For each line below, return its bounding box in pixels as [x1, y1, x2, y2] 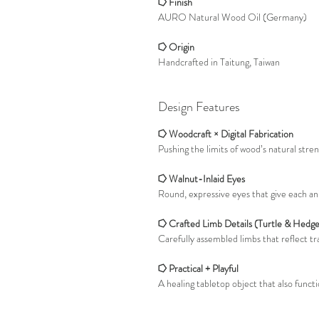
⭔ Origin [158, 40, 194, 54]
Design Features [158, 98, 240, 116]
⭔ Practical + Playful [158, 261, 239, 276]
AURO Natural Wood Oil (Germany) [158, 10, 307, 24]
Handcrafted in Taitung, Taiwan [158, 55, 280, 69]
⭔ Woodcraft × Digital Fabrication [158, 127, 293, 141]
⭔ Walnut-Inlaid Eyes [158, 172, 245, 186]
